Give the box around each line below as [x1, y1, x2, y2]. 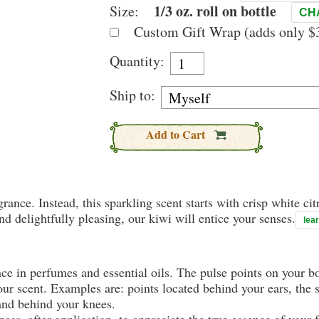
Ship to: [110, 85, 155, 105]
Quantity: [110, 51, 164, 70]
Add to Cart [146, 126, 208, 142]
